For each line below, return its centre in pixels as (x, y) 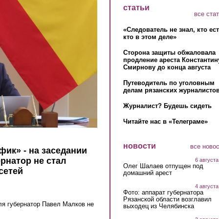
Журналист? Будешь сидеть (167, 106)
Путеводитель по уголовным (169, 83)
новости (139, 146)
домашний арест (147, 173)
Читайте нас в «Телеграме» (165, 122)
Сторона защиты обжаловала (169, 53)
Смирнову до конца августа (167, 67)
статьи (136, 8)
